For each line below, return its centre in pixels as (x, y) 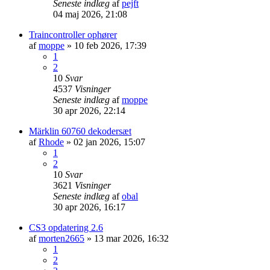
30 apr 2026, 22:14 (89, 110)
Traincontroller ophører (73, 34)
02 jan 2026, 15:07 (109, 142)
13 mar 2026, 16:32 (131, 238)
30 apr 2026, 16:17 (89, 207)
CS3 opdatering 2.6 (66, 227)
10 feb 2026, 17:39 (110, 45)
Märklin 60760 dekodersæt (80, 131)
